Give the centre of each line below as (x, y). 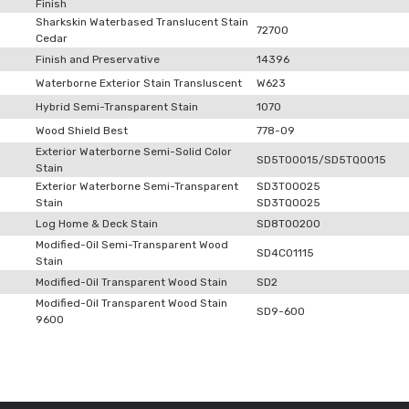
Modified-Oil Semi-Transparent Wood (132, 245)
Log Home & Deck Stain (97, 224)
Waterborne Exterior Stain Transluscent (139, 83)
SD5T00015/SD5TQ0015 (321, 160)
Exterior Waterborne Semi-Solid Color (134, 152)
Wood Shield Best (82, 131)
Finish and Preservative (98, 59)
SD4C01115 (285, 253)
